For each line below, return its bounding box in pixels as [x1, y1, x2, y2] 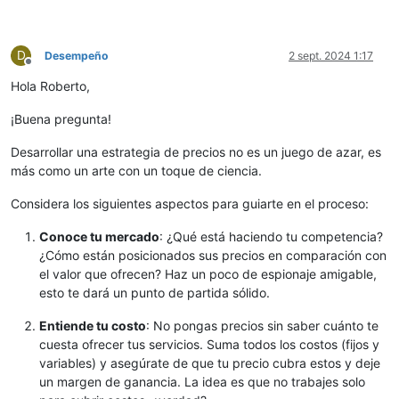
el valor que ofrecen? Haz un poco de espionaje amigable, [39, 266, 377, 282]
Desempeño [45, 49, 109, 63]
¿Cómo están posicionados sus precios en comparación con [39, 248, 387, 264]
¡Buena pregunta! [11, 111, 111, 127]
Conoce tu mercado [39, 229, 159, 245]
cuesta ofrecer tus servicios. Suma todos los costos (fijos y [39, 337, 379, 353]
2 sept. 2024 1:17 [289, 49, 373, 63]
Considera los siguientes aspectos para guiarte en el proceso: [11, 196, 369, 212]
